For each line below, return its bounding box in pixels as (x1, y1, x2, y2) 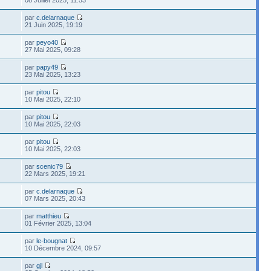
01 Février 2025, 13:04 (25, 219, 92, 227)
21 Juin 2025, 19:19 (25, 21, 83, 28)
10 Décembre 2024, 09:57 (25, 244, 102, 252)
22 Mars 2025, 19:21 (25, 169, 86, 177)
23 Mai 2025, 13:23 (25, 70, 81, 78)
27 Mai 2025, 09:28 (25, 45, 81, 53)
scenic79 (36, 162, 64, 170)
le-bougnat (36, 237, 68, 244)
